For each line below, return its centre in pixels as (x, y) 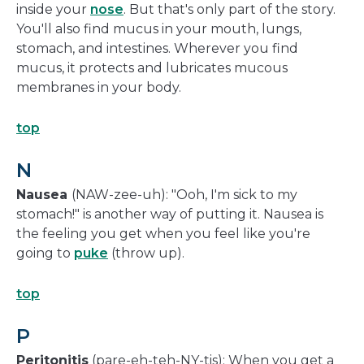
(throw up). (146, 253)
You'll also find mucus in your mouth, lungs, (159, 29)
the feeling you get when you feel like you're (163, 234)
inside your (53, 10)
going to (45, 253)
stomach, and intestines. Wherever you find (157, 49)
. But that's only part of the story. (230, 10)
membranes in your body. (99, 88)
